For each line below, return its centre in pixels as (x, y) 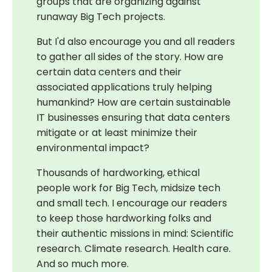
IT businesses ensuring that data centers (133, 118)
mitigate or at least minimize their (117, 133)
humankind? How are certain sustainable (134, 103)
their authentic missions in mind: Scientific (135, 234)
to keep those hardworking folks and (124, 219)
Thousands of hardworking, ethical (118, 173)
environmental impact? (93, 148)
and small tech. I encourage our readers (132, 203)
